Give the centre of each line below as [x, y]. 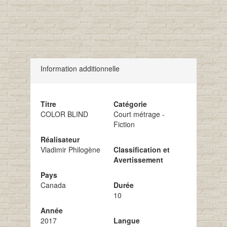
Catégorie [130, 104]
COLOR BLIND [64, 114]
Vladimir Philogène [70, 149]
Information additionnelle [80, 68]
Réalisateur [60, 139]
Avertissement [138, 160]
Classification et [141, 149]
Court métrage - [139, 114]
